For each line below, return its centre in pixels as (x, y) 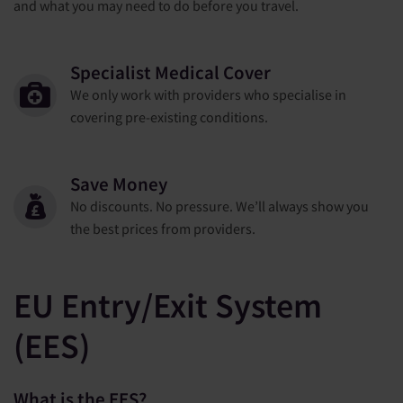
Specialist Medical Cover (170, 73)
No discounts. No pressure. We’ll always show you (219, 206)
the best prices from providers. (163, 228)
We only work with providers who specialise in (208, 94)
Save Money (119, 184)
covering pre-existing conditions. (169, 117)
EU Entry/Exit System (168, 305)
